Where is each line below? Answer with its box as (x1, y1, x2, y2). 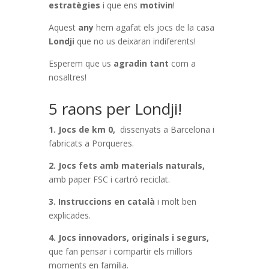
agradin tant (113, 58, 169, 69)
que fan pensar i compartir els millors (48, 246, 193, 257)
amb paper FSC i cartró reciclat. (48, 174, 170, 185)
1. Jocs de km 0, (48, 124, 120, 135)
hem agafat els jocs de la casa (93, 22, 214, 33)
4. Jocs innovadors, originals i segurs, (48, 232, 209, 243)
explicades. (48, 210, 91, 221)
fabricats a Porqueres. (48, 138, 134, 149)
